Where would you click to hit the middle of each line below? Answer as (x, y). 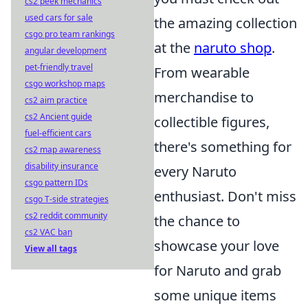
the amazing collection (225, 23)
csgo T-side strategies (67, 199)
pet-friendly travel (59, 67)
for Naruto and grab (218, 271)
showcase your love (217, 246)
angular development (66, 51)
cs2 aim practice (56, 100)
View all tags (51, 249)
